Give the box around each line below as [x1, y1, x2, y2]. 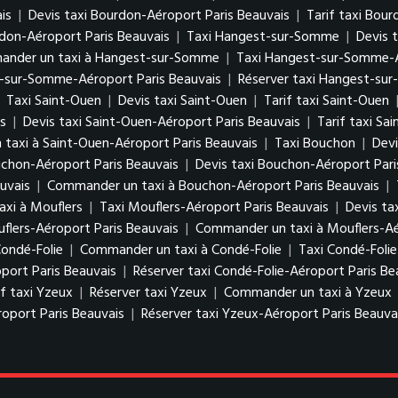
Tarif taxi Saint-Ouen [264, 90, 389, 113]
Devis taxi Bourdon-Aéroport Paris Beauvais [28, 4, 290, 28]
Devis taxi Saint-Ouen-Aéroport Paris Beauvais [23, 111, 300, 134]
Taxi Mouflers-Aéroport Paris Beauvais [99, 196, 329, 219]
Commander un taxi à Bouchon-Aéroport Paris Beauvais [47, 175, 379, 198]
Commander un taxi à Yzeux [224, 282, 392, 305]
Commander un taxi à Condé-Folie [80, 239, 282, 262]
